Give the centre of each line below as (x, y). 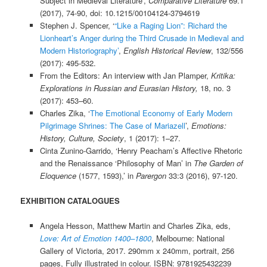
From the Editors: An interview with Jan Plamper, (125, 75)
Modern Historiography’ (79, 50)
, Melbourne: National (188, 238)
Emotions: (209, 125)
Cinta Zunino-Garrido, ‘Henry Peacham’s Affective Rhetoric (141, 150)
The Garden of (218, 163)
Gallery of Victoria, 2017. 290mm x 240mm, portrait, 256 (137, 251)
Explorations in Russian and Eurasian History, (119, 88)
